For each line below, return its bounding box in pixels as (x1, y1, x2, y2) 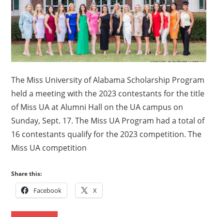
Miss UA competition (11, 142, 87, 153)
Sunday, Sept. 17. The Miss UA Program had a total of (11, 115, 204, 126)
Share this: (11, 169, 42, 178)
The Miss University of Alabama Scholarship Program (11, 74, 204, 85)
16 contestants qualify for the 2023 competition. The (11, 128, 201, 139)
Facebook (33, 186, 62, 195)
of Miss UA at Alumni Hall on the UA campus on (11, 101, 183, 112)
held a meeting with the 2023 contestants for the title (11, 88, 204, 99)
